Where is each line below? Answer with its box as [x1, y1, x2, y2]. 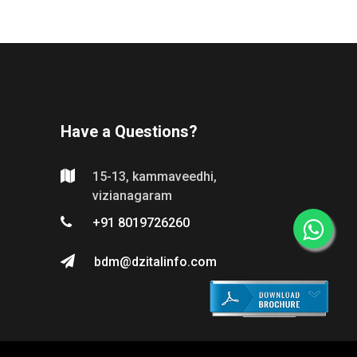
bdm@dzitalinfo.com [94, 254, 217, 269]
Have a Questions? [61, 122, 198, 141]
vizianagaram [92, 188, 172, 203]
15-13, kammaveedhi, [92, 169, 217, 184]
